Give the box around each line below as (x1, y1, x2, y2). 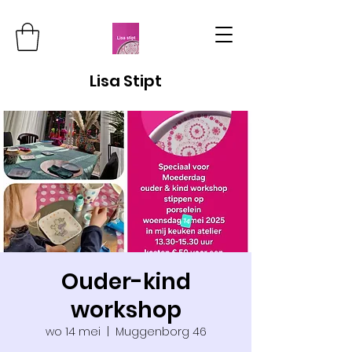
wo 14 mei (45, 323, 101, 339)
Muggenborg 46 (115, 323, 207, 339)
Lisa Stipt (90, 69, 162, 92)
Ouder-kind (60, 266, 191, 297)
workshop (70, 294, 181, 325)
